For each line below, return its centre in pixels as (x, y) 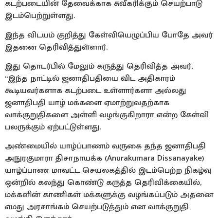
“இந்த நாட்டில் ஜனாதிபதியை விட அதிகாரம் (90, 79)
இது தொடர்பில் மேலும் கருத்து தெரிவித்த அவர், (99, 66)
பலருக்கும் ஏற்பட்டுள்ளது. (53, 127)
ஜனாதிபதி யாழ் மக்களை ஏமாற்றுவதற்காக (87, 103)
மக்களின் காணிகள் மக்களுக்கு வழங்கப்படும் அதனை (109, 195)
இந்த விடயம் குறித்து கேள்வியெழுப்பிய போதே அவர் (109, 35)
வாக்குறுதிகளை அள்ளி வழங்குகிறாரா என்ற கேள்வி (107, 115)
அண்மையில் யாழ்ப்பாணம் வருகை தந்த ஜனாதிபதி (105, 146)
